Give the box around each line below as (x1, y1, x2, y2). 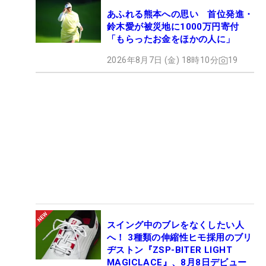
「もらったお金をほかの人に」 (107, 34, 235, 45)
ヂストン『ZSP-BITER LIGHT (107, 245, 232, 255)
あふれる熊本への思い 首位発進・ (107, 9, 254, 20)
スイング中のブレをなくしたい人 (107, 220, 244, 230)
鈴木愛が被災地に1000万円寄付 (107, 21, 239, 32)
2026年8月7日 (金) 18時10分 (107, 55, 218, 65)
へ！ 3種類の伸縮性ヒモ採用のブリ (107, 232, 252, 243)
